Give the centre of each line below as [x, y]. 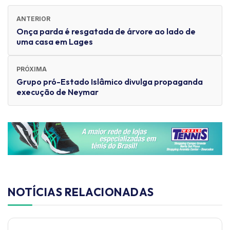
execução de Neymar [57, 92]
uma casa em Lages [55, 41]
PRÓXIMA [32, 69]
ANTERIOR [33, 18]
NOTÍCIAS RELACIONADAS [81, 192]
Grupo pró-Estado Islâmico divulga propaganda [110, 81]
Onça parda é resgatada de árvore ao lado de [106, 31]
